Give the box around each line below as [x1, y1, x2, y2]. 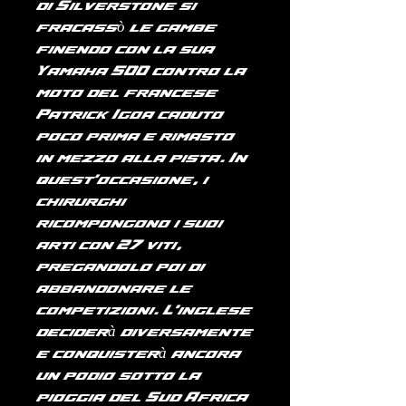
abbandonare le [36, 281, 191, 297]
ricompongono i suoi [36, 216, 222, 232]
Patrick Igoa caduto [36, 107, 223, 123]
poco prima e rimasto [36, 129, 234, 145]
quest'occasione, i [36, 172, 208, 188]
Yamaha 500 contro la [36, 63, 246, 80]
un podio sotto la [36, 368, 200, 384]
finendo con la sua [36, 42, 214, 58]
